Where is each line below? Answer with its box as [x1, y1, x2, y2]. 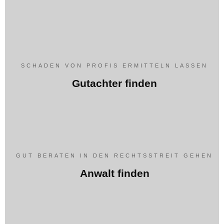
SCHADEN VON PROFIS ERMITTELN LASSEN [21, 62, 208, 69]
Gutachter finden [72, 77, 157, 89]
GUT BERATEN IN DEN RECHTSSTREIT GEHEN [16, 152, 213, 159]
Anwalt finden [79, 167, 149, 179]
